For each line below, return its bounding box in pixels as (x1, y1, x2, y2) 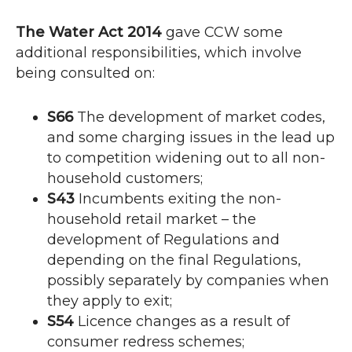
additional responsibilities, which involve (16, 44, 302, 62)
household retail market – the (47, 211, 256, 229)
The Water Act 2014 (16, 24, 162, 42)
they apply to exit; (47, 292, 172, 310)
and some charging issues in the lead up (47, 129, 335, 147)
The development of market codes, (73, 108, 325, 126)
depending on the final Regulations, (47, 251, 301, 269)
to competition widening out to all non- (47, 149, 325, 167)
